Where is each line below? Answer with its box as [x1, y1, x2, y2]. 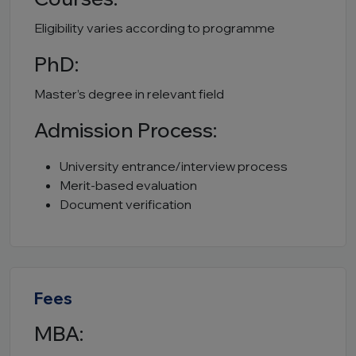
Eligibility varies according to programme [34, 20, 275, 36]
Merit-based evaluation [60, 177, 197, 193]
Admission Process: [34, 118, 217, 142]
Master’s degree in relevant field [34, 86, 224, 102]
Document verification [60, 196, 192, 212]
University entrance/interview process [60, 158, 288, 174]
